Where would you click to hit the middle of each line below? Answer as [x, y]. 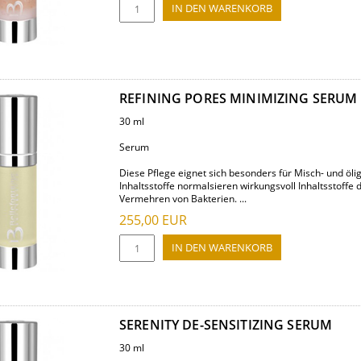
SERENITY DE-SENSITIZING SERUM [226, 325]
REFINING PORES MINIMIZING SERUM [239, 98]
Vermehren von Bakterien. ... [183, 199]
